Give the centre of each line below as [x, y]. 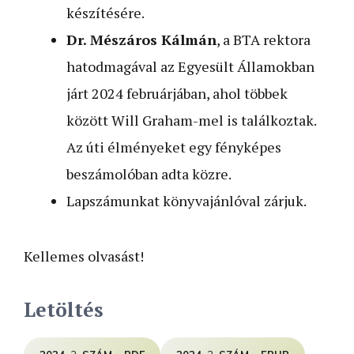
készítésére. [105, 12]
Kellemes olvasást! [84, 256]
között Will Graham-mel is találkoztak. [191, 120]
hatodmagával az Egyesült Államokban [190, 66]
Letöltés [64, 309]
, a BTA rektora [264, 39]
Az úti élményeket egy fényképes [174, 147]
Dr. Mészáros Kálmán [141, 39]
